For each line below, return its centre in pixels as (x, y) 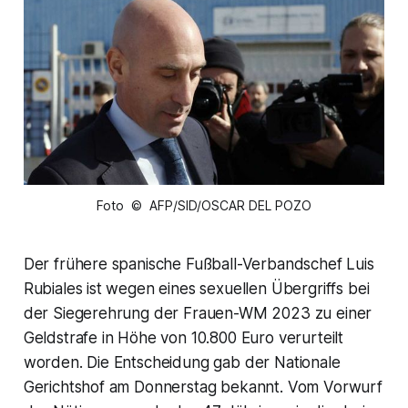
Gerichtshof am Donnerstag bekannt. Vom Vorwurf (203, 387)
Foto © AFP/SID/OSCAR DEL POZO (204, 205)
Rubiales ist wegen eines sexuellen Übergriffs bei (196, 288)
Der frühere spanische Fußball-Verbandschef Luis (199, 264)
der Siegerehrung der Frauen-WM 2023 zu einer (198, 313)
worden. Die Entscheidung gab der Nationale (182, 362)
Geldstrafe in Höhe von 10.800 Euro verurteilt (184, 337)
